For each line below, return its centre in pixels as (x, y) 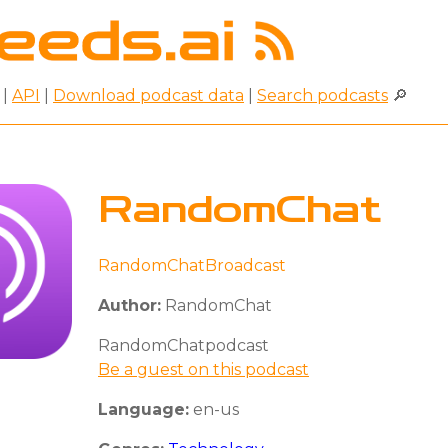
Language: (143, 409)
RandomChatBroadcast (192, 265)
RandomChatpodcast (183, 345)
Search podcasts (322, 95)
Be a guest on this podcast (203, 369)
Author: (129, 305)
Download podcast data (148, 95)
